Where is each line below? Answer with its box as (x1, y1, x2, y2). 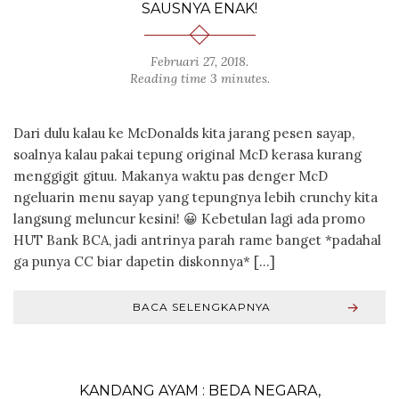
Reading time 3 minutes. (129, 69, 270, 86)
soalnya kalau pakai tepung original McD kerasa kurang (13, 145, 362, 163)
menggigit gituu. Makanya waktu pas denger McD (13, 167, 328, 184)
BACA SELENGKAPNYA (132, 299, 271, 313)
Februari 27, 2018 (151, 53, 246, 69)
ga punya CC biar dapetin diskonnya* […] (13, 252, 275, 270)
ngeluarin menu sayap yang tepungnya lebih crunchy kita (13, 188, 378, 206)
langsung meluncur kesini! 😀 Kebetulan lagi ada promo (13, 209, 365, 227)
